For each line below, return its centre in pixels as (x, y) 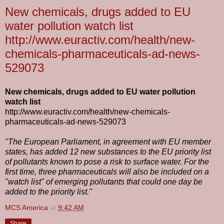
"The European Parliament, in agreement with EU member (108, 142)
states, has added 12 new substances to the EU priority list (108, 152)
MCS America (26, 207)
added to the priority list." (48, 192)
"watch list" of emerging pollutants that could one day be (104, 182)
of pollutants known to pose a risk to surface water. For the (107, 162)
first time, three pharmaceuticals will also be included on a (107, 172)
